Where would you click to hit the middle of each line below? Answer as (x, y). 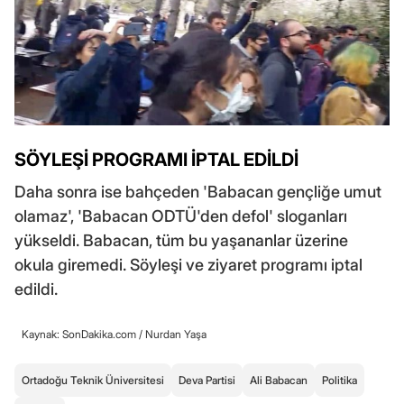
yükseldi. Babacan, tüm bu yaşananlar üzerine (181, 241)
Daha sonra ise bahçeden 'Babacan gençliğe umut (198, 192)
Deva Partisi (207, 381)
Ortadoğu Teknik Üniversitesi (93, 381)
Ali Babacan (279, 381)
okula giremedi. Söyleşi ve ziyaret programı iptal (188, 265)
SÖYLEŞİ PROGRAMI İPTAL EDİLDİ (156, 160)
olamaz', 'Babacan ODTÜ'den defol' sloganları (181, 216)
